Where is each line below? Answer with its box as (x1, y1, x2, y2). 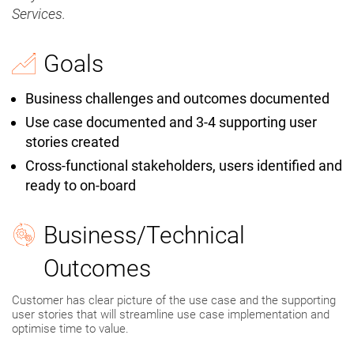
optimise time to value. (12, 322, 129, 337)
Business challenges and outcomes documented (25, 90, 330, 107)
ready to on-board (25, 177, 136, 194)
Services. (12, 6, 66, 23)
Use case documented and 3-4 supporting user (25, 114, 317, 131)
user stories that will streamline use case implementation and (12, 307, 330, 322)
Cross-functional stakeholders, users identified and (25, 157, 342, 175)
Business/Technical (43, 221, 245, 250)
